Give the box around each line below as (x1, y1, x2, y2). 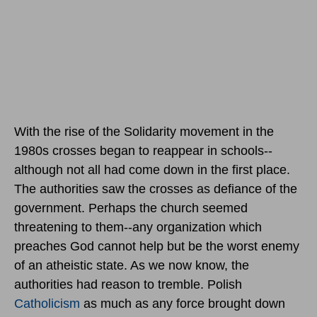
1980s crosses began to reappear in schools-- (14, 143, 272, 158)
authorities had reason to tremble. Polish (14, 277, 242, 292)
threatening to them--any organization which (14, 219, 262, 234)
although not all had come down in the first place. (14, 162, 290, 177)
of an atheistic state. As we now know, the (14, 258, 249, 272)
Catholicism (14, 296, 80, 311)
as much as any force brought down (80, 296, 285, 311)
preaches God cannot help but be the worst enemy (14, 238, 299, 253)
